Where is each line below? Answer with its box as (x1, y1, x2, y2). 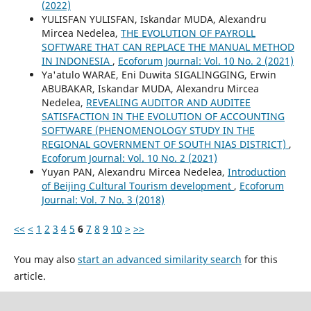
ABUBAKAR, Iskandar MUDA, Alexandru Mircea (41, 81, 259, 95)
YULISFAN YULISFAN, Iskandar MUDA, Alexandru (41, 12, 267, 26)
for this (241, 252, 278, 266)
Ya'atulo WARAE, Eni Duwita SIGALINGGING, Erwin (41, 67, 276, 81)
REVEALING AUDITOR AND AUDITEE (85, 95, 251, 109)
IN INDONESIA (41, 53, 112, 67)
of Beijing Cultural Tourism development (41, 178, 234, 192)
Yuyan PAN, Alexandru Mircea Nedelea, (41, 165, 228, 178)
